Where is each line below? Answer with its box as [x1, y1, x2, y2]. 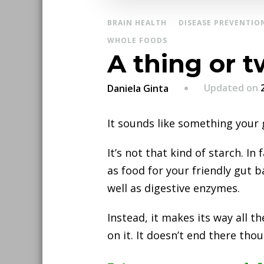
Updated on [204, 81, 260, 95]
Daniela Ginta [107, 82, 169, 95]
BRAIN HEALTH [107, 18, 167, 28]
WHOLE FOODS [107, 35, 167, 46]
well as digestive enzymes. [107, 181, 240, 196]
